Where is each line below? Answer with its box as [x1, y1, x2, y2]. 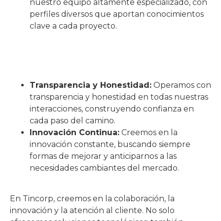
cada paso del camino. [30, 115, 115, 125]
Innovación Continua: [30, 127, 119, 137]
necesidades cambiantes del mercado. [30, 163, 179, 173]
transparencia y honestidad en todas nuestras [30, 92, 208, 102]
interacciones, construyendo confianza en [30, 104, 194, 113]
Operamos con [151, 80, 211, 90]
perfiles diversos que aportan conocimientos [30, 9, 204, 19]
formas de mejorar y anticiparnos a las [30, 151, 177, 161]
